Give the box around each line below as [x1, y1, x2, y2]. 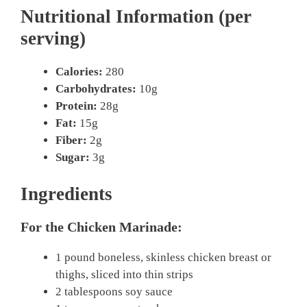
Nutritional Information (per [21, 5, 251, 27]
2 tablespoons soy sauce [56, 285, 173, 299]
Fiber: [56, 133, 87, 147]
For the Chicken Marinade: [21, 219, 182, 235]
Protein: [56, 99, 97, 112]
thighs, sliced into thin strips [56, 268, 193, 282]
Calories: [56, 64, 103, 78]
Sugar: [56, 150, 90, 164]
